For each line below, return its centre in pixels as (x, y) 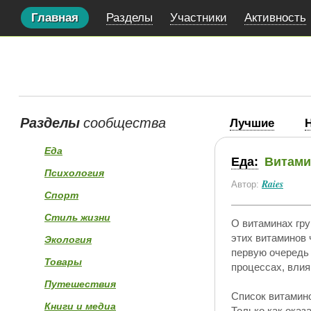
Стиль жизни (77, 217)
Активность (275, 18)
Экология (68, 239)
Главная (55, 18)
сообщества (123, 122)
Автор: (245, 184)
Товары (63, 262)
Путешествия (80, 284)
